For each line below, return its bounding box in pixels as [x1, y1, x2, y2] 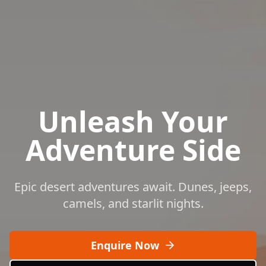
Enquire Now [90, 238, 159, 252]
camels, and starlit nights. [62, 195, 204, 211]
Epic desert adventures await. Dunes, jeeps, [14, 179, 252, 195]
